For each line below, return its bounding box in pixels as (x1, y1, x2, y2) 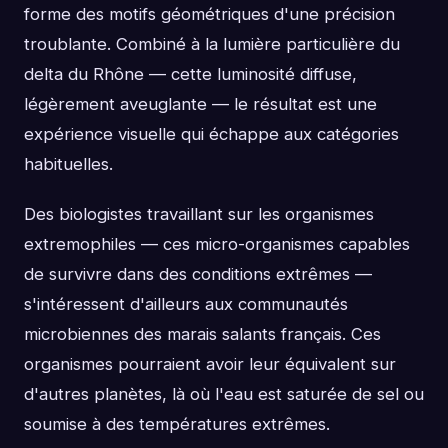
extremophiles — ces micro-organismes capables (24, 233, 410, 254)
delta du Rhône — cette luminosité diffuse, (24, 63, 357, 84)
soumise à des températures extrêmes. (24, 413, 330, 434)
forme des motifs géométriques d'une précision (24, 3, 395, 24)
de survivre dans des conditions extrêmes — (24, 263, 372, 284)
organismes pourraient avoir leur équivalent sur (24, 353, 396, 374)
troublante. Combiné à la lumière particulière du (24, 33, 400, 54)
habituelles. (24, 153, 113, 174)
